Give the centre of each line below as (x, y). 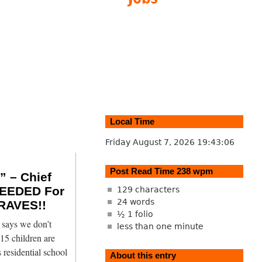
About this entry (143, 256)
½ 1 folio (135, 214)
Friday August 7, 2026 (151, 142)
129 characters (148, 190)
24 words (135, 202)
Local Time (132, 121)
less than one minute (160, 227)
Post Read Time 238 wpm (161, 171)
